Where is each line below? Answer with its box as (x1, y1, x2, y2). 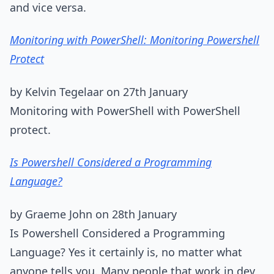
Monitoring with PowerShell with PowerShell (10, 103, 240, 118)
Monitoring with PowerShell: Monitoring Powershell (10, 32, 259, 47)
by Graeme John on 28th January (10, 206, 177, 221)
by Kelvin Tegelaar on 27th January (10, 84, 188, 99)
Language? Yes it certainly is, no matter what (10, 244, 242, 259)
